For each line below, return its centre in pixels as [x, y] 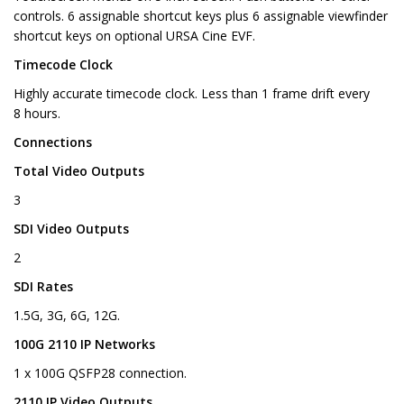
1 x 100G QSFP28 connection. [100, 373]
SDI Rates [43, 287]
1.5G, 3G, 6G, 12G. [67, 316]
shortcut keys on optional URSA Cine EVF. [134, 36]
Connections [53, 142]
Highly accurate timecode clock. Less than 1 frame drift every [192, 94]
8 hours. [37, 114]
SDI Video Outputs [71, 229]
